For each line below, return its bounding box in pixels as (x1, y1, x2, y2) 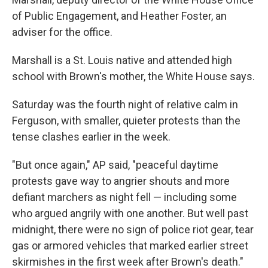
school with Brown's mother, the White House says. (12, 69, 255, 83)
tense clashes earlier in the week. (12, 130, 170, 143)
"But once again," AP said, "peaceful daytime (12, 158, 218, 171)
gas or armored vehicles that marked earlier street (12, 239, 248, 252)
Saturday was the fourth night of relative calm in (12, 98, 238, 111)
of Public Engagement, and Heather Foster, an (12, 9, 227, 22)
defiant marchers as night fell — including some (12, 190, 237, 203)
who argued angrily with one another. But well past (12, 206, 248, 220)
